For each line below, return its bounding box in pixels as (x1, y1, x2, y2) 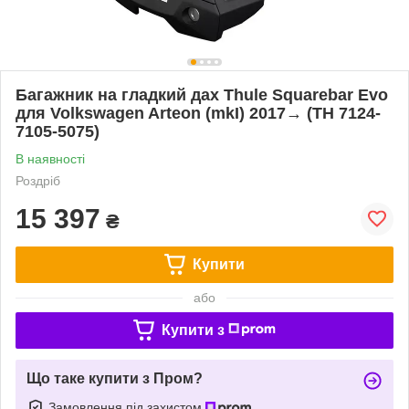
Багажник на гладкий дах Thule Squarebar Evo (16, 85, 388, 104)
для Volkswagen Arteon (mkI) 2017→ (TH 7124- (16, 103, 381, 122)
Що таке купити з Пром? (26, 370, 203, 386)
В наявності (16, 151, 85, 166)
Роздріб (16, 173, 60, 188)
